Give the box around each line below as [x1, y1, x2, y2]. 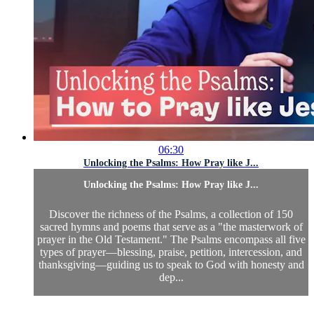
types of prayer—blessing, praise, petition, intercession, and [40, 245, 302, 258]
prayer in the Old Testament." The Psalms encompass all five [36, 233, 306, 245]
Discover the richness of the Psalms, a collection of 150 [49, 207, 293, 220]
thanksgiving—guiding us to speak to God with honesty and [38, 258, 304, 271]
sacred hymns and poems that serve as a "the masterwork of [39, 220, 303, 233]
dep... [158, 271, 184, 283]
